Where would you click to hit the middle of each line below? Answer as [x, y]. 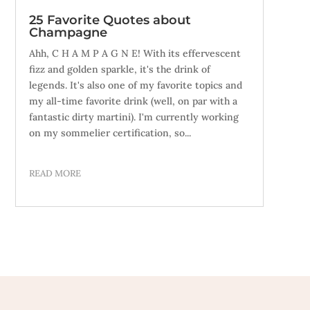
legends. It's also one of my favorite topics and [135, 85]
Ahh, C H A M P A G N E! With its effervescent [135, 54]
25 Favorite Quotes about [110, 20]
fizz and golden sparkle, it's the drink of [119, 70]
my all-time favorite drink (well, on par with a [133, 101]
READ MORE [55, 174]
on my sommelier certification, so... [110, 133]
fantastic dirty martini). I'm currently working [134, 117]
